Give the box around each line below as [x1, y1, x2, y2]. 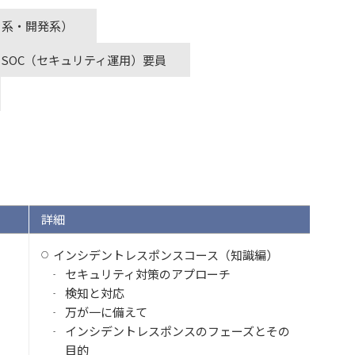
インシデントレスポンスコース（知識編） [53, 246, 278, 263]
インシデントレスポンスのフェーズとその [65, 323, 290, 339]
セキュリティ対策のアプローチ [65, 265, 231, 282]
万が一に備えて [65, 303, 147, 320]
